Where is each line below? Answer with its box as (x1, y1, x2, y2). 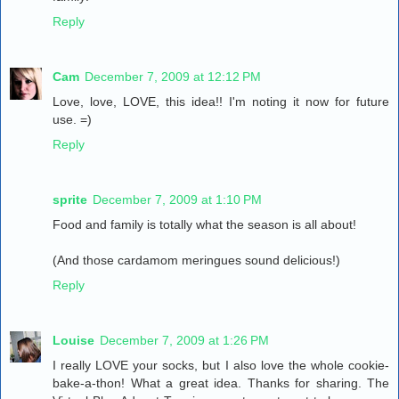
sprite (53, 192, 87, 208)
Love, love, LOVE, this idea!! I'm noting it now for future (53, 94, 389, 110)
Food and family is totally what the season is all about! (53, 217, 356, 232)
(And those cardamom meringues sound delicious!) (53, 253, 340, 268)
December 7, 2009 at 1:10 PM (93, 192, 262, 208)
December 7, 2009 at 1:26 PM (100, 333, 269, 348)
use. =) (53, 112, 92, 127)
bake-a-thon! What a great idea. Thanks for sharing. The (53, 376, 389, 391)
